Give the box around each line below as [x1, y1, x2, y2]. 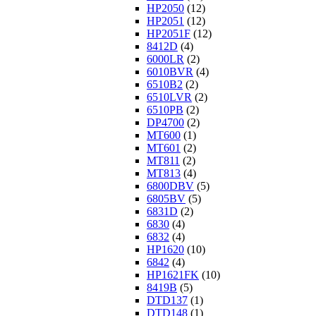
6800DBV [147, 180, 194, 193]
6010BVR [147, 66, 193, 78]
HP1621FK [147, 269, 199, 281]
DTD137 [147, 294, 188, 307]
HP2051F [147, 28, 190, 40]
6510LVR [147, 91, 192, 104]
